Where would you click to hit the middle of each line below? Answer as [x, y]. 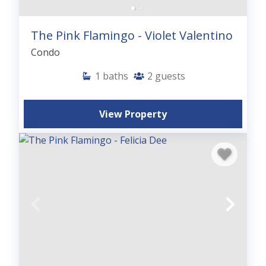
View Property [133, 114]
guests [170, 76]
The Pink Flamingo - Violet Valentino [132, 35]
